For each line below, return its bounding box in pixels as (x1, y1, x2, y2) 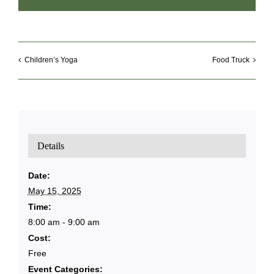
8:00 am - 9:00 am (28, 217, 100, 228)
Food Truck (212, 55, 250, 64)
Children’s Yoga (24, 55, 78, 64)
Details (37, 141, 64, 152)
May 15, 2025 (28, 186, 81, 196)
